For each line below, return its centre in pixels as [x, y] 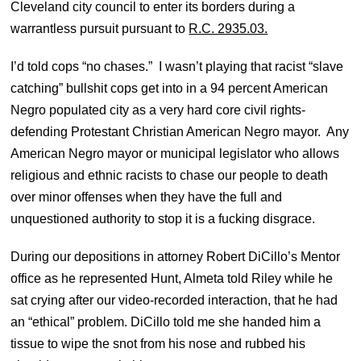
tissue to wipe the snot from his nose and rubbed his [158, 343]
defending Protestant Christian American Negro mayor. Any [180, 131]
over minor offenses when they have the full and [147, 197]
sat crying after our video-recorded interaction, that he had [174, 300]
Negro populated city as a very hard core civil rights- [158, 110]
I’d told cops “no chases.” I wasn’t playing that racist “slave [177, 66]
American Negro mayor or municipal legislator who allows [175, 153]
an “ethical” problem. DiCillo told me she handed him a [166, 322]
